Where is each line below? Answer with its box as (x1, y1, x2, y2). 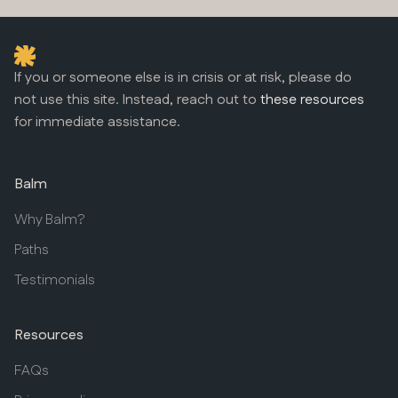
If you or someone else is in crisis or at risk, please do (14, 68, 352, 88)
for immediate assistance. (14, 112, 180, 132)
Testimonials (14, 270, 95, 291)
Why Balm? (14, 210, 85, 230)
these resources (260, 90, 364, 110)
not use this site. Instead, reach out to (14, 90, 260, 110)
